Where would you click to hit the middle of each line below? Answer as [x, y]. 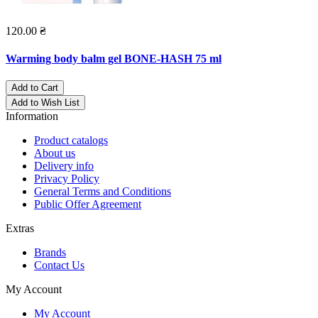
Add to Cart [35, 88]
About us [55, 153]
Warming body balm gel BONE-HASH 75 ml [114, 58]
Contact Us [59, 265]
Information [32, 116]
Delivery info [64, 166]
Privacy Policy [67, 179]
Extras [20, 229]
